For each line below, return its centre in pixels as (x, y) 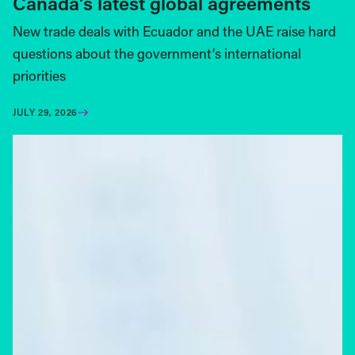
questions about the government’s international (157, 54)
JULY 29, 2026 (45, 112)
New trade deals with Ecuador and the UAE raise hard (174, 32)
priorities (39, 76)
